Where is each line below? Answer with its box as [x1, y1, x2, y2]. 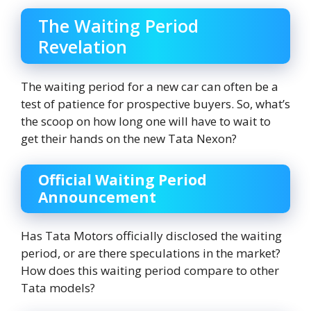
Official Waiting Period [38, 170, 207, 190]
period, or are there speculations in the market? [21, 245, 280, 262]
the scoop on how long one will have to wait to [21, 112, 271, 129]
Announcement [38, 187, 156, 208]
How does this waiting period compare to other [21, 262, 279, 279]
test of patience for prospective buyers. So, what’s [21, 95, 290, 112]
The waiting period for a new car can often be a [21, 78, 278, 94]
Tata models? [21, 280, 95, 296]
